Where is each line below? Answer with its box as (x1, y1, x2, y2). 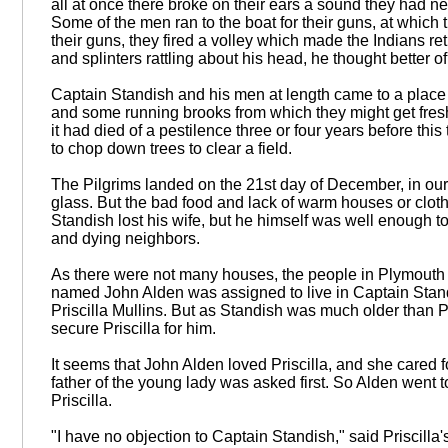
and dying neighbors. (50, 230, 200, 248)
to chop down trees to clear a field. (50, 140, 292, 158)
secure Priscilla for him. (50, 320, 216, 338)
